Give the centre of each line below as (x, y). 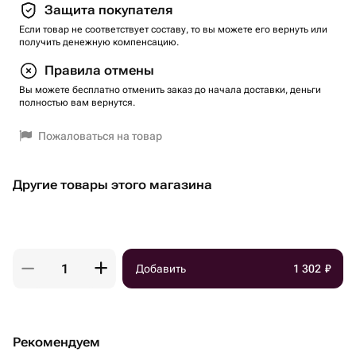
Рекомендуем (56, 342)
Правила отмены (99, 70)
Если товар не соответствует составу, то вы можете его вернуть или (173, 29)
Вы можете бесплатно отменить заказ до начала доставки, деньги (170, 90)
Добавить (161, 269)
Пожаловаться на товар (100, 136)
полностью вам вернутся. (77, 103)
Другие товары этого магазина (112, 185)
